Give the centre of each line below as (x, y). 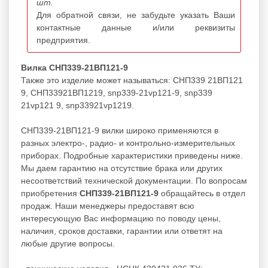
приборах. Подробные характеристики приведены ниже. (132, 155)
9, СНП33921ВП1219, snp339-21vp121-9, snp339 (117, 92)
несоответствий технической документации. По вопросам (134, 180)
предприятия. (63, 40)
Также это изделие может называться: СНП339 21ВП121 (132, 80)
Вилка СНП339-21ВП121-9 (74, 67)
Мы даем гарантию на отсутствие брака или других (122, 168)
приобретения (50, 193)
